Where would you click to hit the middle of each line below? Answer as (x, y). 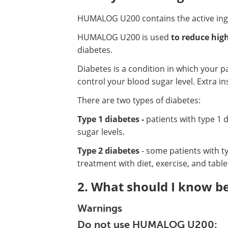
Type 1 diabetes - (112, 119)
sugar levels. (101, 132)
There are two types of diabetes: (139, 100)
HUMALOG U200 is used (124, 37)
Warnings (100, 208)
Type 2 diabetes (108, 151)
